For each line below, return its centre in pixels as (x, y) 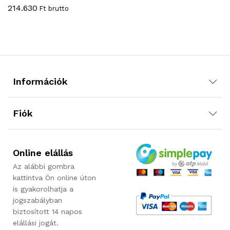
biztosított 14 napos (47, 212)
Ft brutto (53, 9)
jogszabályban (37, 200)
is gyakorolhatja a (43, 189)
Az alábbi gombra (44, 167)
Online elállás (43, 153)
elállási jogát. (36, 223)
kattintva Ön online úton (54, 178)
